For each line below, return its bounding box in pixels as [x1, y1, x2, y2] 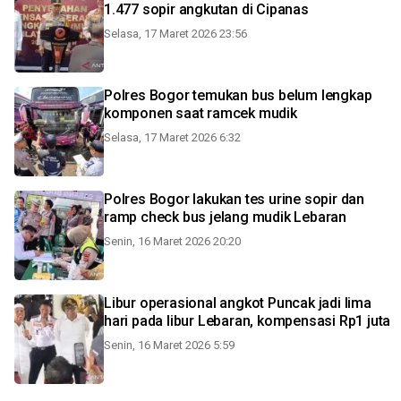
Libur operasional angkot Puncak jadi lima [104, 294, 371, 311]
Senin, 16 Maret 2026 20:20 [104, 235, 241, 248]
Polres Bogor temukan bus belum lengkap [104, 87, 372, 104]
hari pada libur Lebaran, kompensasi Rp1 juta [104, 312, 391, 329]
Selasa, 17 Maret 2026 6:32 [104, 131, 241, 144]
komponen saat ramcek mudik [104, 105, 297, 122]
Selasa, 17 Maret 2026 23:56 [104, 27, 247, 40]
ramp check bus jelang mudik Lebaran [104, 209, 346, 226]
